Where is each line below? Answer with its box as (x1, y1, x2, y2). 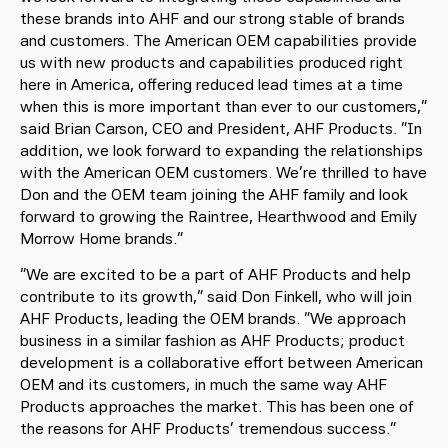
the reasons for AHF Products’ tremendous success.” (20, 419, 396, 438)
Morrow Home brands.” (20, 229, 183, 248)
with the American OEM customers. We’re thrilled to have (20, 163, 427, 182)
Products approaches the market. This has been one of (20, 397, 414, 416)
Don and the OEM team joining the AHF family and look (20, 185, 408, 204)
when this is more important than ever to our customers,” (20, 97, 427, 116)
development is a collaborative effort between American (20, 353, 423, 372)
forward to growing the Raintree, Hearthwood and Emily (20, 207, 417, 226)
